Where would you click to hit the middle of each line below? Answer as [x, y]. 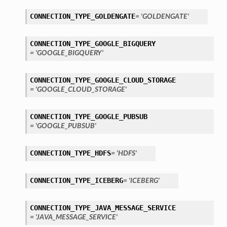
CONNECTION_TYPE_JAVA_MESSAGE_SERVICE [103, 208]
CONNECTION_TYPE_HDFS [70, 153]
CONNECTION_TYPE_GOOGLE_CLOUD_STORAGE [103, 80]
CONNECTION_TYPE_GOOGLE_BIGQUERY [92, 44]
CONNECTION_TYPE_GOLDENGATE [82, 16]
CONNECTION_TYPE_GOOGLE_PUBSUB [88, 117]
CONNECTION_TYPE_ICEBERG [76, 181]
